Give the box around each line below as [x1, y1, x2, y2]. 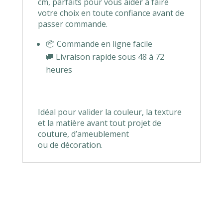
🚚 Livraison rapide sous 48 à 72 [45, 51, 164, 63]
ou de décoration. [37, 139, 103, 151]
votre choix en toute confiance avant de [37, 7, 184, 19]
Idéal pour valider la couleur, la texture [37, 107, 182, 118]
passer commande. [37, 18, 108, 30]
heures [45, 64, 72, 76]
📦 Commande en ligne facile [45, 38, 152, 50]
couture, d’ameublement [37, 128, 129, 140]
